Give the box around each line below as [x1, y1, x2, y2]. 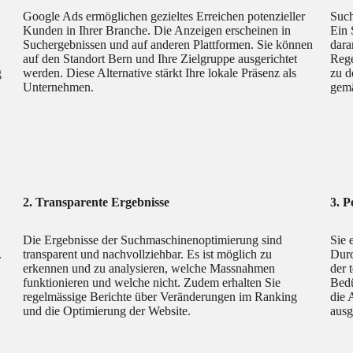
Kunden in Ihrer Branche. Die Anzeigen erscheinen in [23, 24, 292, 38]
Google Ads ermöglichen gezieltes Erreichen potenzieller [23, 9, 306, 24]
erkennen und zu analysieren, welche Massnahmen [23, 262, 276, 276]
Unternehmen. [23, 80, 95, 95]
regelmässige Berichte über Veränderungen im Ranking [23, 290, 298, 304]
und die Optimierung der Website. [23, 304, 191, 318]
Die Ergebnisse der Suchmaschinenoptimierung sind [23, 233, 283, 247]
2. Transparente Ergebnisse [23, 195, 170, 210]
